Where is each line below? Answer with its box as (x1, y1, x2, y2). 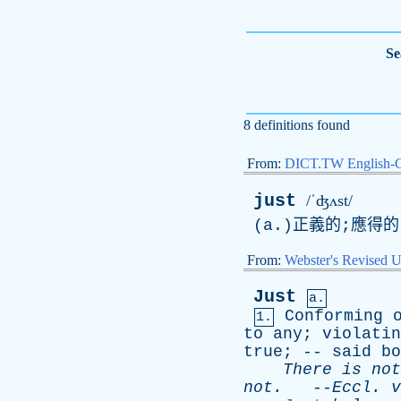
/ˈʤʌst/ (306, 192, 353, 209)
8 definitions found (243, 117, 350, 132)
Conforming (285, 307, 383, 325)
